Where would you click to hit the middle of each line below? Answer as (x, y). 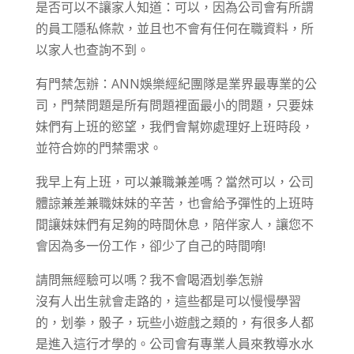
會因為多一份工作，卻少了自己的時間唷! (150, 246)
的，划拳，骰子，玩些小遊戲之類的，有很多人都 (174, 322)
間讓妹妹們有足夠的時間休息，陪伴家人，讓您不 (174, 224)
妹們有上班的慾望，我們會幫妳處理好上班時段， (174, 126)
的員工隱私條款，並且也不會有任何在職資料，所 (174, 28)
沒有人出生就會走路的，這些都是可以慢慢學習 (168, 301)
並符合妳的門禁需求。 (98, 148)
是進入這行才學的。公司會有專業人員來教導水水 (174, 344)
